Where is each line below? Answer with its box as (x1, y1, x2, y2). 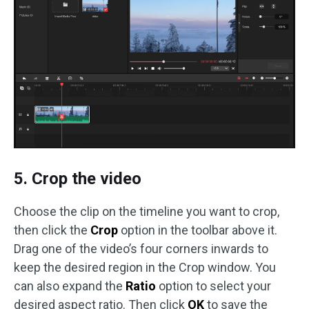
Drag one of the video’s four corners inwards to (14, 241, 268, 256)
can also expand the (14, 278, 126, 293)
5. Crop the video (14, 168, 141, 188)
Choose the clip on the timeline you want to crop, (14, 203, 279, 219)
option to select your (156, 278, 271, 293)
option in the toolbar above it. (118, 222, 277, 237)
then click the (14, 222, 90, 237)
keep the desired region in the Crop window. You (14, 259, 276, 275)
